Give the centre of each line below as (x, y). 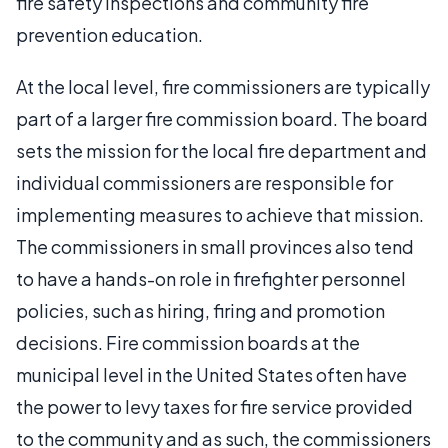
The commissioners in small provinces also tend (215, 246)
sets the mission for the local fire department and (221, 150)
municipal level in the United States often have (211, 374)
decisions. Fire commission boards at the (188, 342)
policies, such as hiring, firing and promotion (200, 310)
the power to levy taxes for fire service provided (214, 406)
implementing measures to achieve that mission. (220, 214)
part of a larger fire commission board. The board (222, 118)
